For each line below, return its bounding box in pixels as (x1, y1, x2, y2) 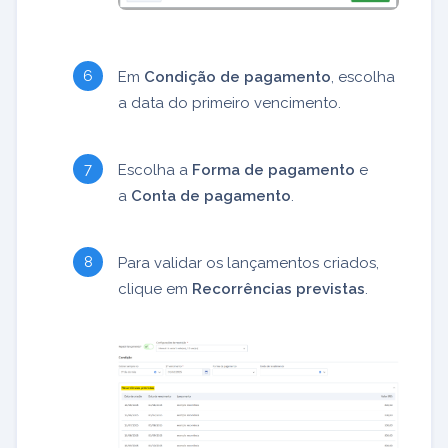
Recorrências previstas (192, 280, 365, 299)
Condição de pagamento (144, 68, 331, 87)
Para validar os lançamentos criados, (118, 254, 379, 273)
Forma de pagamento (192, 161, 355, 180)
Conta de (131, 187, 200, 206)
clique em (118, 280, 192, 299)
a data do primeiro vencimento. (118, 94, 341, 113)
